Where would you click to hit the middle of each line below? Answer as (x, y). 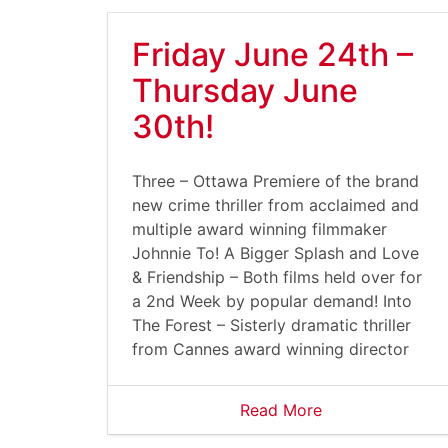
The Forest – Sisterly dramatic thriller (271, 325)
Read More (281, 410)
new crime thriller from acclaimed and (275, 205)
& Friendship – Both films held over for (277, 277)
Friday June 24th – (272, 54)
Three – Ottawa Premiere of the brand (275, 181)
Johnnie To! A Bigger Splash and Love (275, 253)
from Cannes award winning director (270, 349)
